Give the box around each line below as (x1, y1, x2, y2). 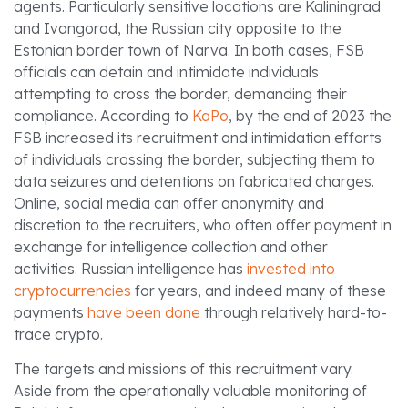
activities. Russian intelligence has (14, 259, 247, 278)
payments (14, 302, 87, 321)
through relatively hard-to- (200, 302, 387, 321)
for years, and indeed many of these (131, 280, 386, 300)
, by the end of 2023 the (229, 106, 392, 125)
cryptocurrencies (14, 280, 131, 300)
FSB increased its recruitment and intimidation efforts (14, 127, 382, 147)
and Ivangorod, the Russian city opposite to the (14, 18, 342, 37)
